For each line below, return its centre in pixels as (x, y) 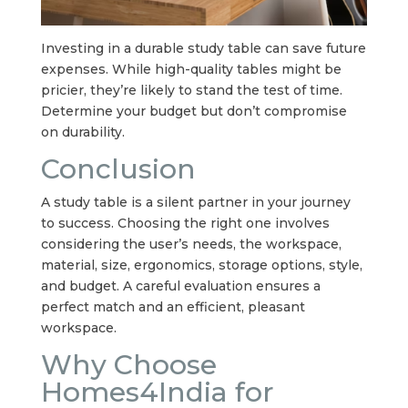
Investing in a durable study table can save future (203, 49)
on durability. (82, 133)
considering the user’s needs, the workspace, (191, 245)
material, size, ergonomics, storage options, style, (201, 265)
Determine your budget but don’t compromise (194, 112)
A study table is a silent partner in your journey (195, 203)
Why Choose (128, 365)
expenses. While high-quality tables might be (191, 70)
